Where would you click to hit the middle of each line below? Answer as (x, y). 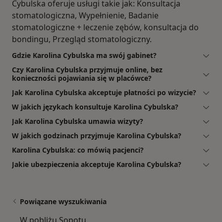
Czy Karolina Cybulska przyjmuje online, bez (87, 69)
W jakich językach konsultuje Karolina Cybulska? (95, 107)
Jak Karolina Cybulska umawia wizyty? (78, 121)
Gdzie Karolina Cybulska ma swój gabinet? (84, 55)
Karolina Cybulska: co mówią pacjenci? (78, 150)
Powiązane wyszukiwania (63, 201)
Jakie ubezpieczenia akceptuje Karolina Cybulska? (97, 164)
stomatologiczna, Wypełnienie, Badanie (85, 15)
